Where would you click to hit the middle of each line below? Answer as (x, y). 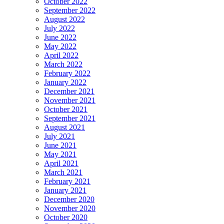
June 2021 (60, 145)
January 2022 (65, 82)
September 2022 (70, 10)
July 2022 (59, 28)
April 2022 (61, 55)
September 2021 (70, 118)
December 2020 (69, 199)
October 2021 (66, 109)
